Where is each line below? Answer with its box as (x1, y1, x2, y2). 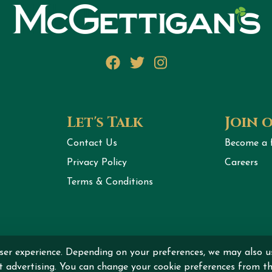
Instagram (166, 56, 233, 71)
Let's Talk (66, 112, 143, 132)
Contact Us (66, 138, 117, 148)
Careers (225, 157, 259, 168)
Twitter (148, 56, 193, 71)
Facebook (124, 56, 186, 71)
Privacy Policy (66, 157, 127, 168)
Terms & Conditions (66, 177, 153, 187)
